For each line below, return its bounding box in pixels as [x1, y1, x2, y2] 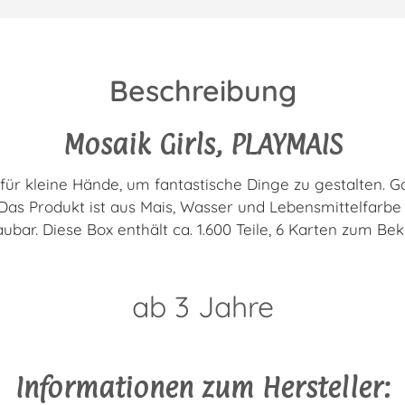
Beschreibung [108, 71, 297, 108]
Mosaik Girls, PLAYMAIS [62, 127, 343, 161]
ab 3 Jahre [131, 287, 274, 325]
